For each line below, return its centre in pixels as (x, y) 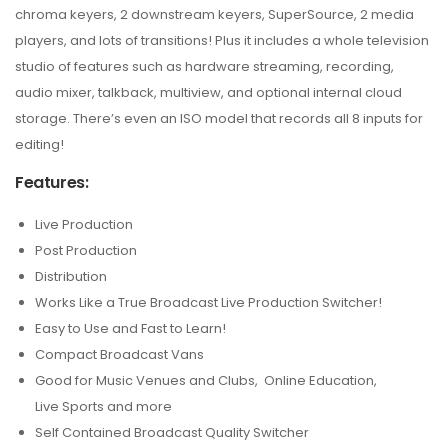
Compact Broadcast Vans (119, 354)
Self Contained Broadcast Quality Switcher (172, 432)
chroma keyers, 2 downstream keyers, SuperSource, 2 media (214, 14)
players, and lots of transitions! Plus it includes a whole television (222, 40)
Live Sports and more (103, 406)
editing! (39, 144)
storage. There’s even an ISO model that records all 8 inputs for (219, 118)
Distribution (71, 276)
